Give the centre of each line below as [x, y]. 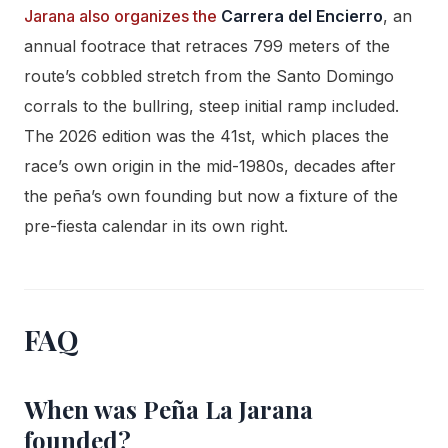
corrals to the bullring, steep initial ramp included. [211, 106]
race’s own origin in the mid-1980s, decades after [210, 166]
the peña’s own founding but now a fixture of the [211, 196]
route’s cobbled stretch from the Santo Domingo [209, 76]
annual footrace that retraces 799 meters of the [207, 46]
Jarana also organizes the [122, 16]
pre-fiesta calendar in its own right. [156, 226]
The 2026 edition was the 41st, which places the [206, 136]
